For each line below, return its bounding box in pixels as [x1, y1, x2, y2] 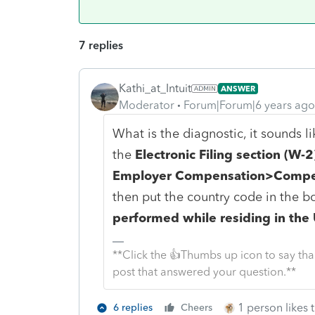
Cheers [181, 301, 212, 314]
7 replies [79, 38, 123, 52]
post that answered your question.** [112, 264, 296, 278]
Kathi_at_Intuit [119, 81, 191, 95]
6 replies [113, 301, 153, 314]
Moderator [119, 98, 174, 112]
